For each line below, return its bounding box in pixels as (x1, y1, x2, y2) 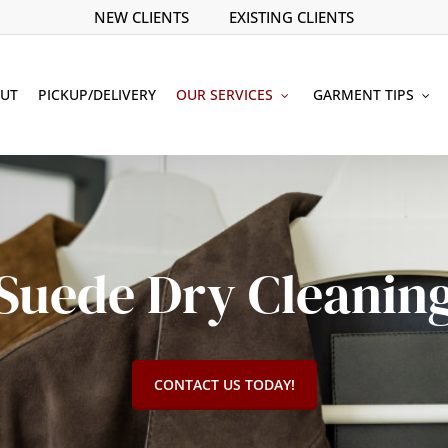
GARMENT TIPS (313, 85, 414, 104)
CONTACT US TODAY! (153, 374, 295, 394)
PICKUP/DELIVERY (38, 85, 156, 104)
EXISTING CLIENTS (229, 7, 354, 27)
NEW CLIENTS (94, 7, 189, 27)
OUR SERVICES (176, 85, 273, 104)
